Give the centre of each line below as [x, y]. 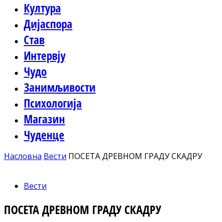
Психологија [53, 103]
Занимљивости [60, 87]
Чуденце [44, 135]
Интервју [45, 55]
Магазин [44, 119]
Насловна [23, 156]
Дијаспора [48, 24]
